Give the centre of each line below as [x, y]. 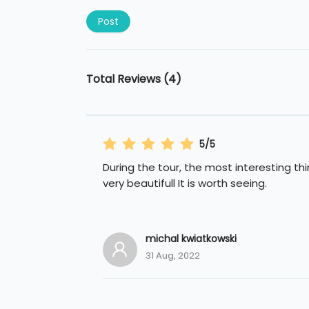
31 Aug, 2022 [172, 256]
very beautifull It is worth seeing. [185, 183]
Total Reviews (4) [133, 79]
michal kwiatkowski [191, 239]
